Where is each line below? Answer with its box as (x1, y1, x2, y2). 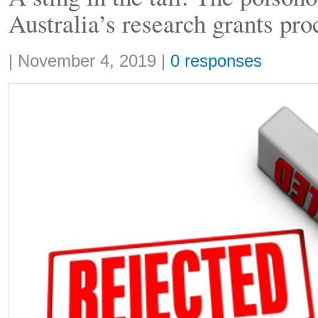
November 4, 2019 (18, 52, 156, 70)
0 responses (170, 52, 262, 70)
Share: (9, 49, 35, 60)
